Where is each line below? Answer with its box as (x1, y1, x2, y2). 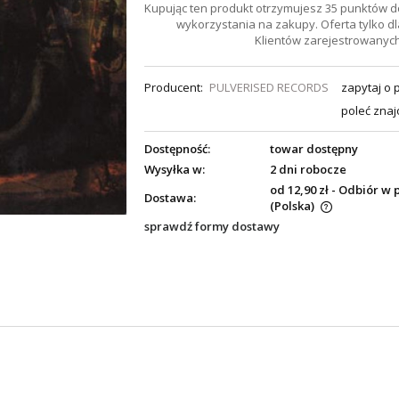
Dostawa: (144, 189, 196, 206)
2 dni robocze (269, 161, 346, 178)
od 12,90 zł (269, 182, 329, 199)
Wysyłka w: (144, 160, 205, 177)
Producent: (144, 79, 203, 96)
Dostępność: (144, 140, 210, 157)
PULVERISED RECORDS (208, 79, 329, 96)
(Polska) (269, 198, 314, 215)
